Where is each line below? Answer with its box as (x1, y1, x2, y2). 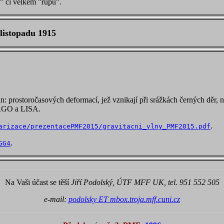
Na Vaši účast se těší (4, 178, 71, 186)
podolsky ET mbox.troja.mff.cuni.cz (68, 195, 180, 203)
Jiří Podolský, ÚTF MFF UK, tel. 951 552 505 (70, 178, 219, 186)
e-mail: (44, 195, 68, 203)
